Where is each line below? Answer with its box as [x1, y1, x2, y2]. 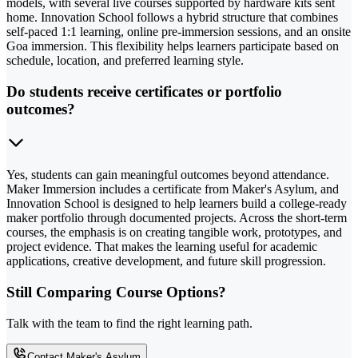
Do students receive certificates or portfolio [6, 82, 282, 100]
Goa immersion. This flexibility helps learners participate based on [6, 38, 339, 53]
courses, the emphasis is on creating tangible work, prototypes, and [6, 225, 342, 240]
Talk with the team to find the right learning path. [6, 316, 253, 330]
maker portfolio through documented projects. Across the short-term [6, 211, 347, 225]
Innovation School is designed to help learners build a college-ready [6, 197, 347, 211]
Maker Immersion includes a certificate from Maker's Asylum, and [6, 182, 339, 197]
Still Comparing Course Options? [6, 284, 226, 301]
